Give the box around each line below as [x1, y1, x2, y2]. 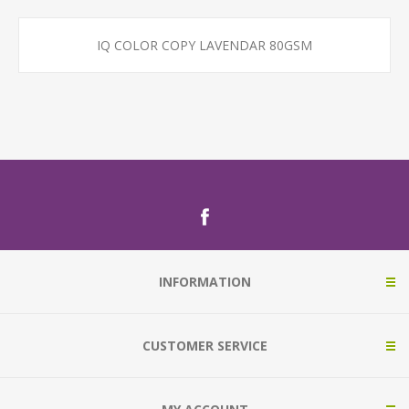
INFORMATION [158, 273, 251, 290]
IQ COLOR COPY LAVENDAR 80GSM [97, 37, 312, 54]
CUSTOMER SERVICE [142, 337, 267, 354]
